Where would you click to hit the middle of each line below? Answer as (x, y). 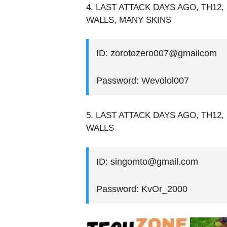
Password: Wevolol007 (142, 81)
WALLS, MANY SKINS (128, 20)
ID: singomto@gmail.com (147, 161)
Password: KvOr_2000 (142, 189)
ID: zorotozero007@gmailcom (156, 53)
